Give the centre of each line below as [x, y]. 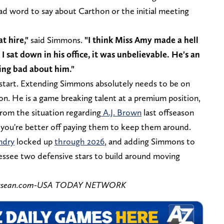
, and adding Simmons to [150, 141]
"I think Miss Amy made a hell [141, 39]
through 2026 [79, 141]
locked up [34, 141]
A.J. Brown [121, 112]
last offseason [168, 112]
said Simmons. [56, 39]
